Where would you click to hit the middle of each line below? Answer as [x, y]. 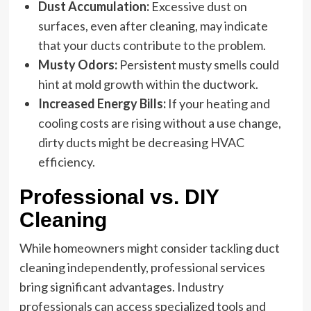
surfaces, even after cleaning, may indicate [153, 26]
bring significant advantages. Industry [121, 287]
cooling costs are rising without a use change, [159, 123]
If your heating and [218, 103]
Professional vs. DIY [119, 197]
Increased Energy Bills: [102, 103]
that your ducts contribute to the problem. [152, 45]
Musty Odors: [77, 65]
